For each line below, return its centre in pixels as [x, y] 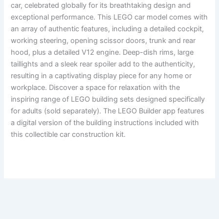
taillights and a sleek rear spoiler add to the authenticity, [103, 64]
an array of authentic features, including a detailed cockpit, [108, 29]
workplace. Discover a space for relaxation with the [96, 88]
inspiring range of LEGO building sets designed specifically [108, 99]
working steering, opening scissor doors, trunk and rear [103, 41]
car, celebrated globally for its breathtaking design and [101, 6]
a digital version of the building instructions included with [105, 123]
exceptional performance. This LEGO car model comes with [109, 17]
